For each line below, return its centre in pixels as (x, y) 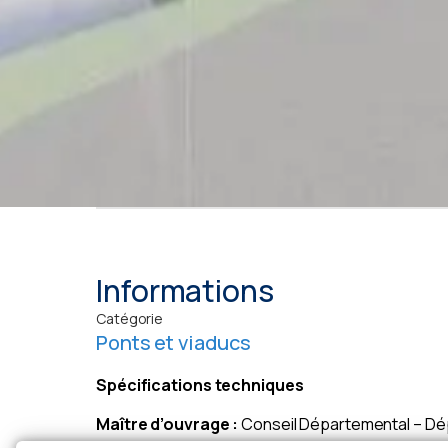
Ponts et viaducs (173, 343)
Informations (185, 291)
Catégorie (130, 319)
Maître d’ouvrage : (167, 423)
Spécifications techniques (200, 385)
